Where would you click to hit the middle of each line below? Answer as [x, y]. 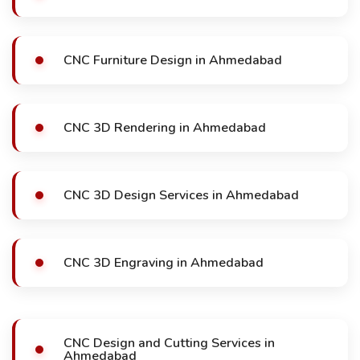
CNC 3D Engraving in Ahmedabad [164, 263]
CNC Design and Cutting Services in [169, 343]
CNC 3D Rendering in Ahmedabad [165, 128]
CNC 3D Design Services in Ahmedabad [181, 195]
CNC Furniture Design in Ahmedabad [173, 60]
